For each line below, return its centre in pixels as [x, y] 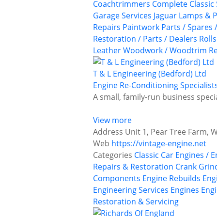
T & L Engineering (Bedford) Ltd [150, 74]
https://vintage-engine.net [159, 144]
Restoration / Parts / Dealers [145, 39]
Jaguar [165, 16]
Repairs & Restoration [133, 167]
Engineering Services [131, 190]
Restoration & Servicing [136, 202]
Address [108, 132]
